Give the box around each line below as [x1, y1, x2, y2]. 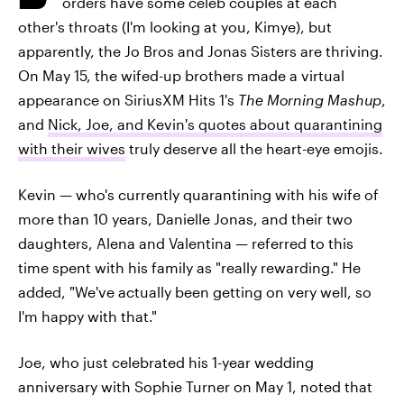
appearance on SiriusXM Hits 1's [18, 91, 238, 108]
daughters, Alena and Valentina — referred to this [18, 234, 353, 252]
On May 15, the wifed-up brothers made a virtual [18, 67, 344, 84]
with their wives [18, 140, 125, 157]
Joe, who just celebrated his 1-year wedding [18, 353, 314, 371]
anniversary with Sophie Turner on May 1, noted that [18, 378, 372, 395]
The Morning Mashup [238, 91, 381, 108]
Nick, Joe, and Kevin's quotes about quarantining [48, 115, 382, 133]
